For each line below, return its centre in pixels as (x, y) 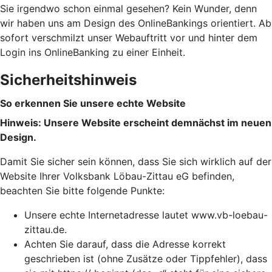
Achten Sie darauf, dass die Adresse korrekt (125, 244)
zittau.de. (46, 230)
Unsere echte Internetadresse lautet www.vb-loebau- (146, 215)
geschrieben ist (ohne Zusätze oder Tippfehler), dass (146, 259)
